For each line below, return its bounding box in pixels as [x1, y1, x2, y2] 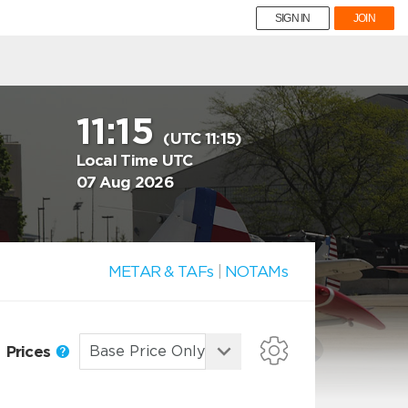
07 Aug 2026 [76, 173, 174, 191]
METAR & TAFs [107, 262, 214, 280]
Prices [5, 342, 55, 361]
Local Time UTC [76, 151, 193, 169]
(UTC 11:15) [163, 129, 242, 148]
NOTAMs [225, 262, 288, 280]
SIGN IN [274, 12, 311, 25]
